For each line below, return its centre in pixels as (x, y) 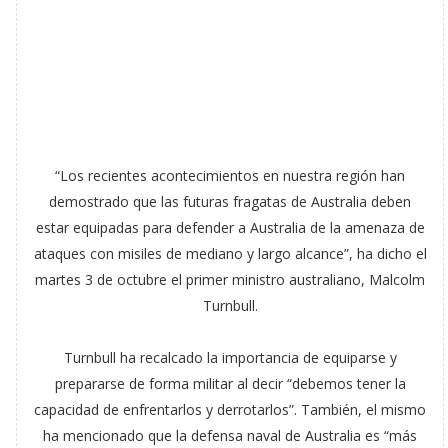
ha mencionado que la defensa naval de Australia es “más (230, 435)
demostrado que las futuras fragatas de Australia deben (230, 201)
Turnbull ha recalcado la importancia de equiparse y (230, 357)
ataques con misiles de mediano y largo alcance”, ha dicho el (230, 253)
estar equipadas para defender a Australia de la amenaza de (230, 227)
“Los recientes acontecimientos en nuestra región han (230, 175)
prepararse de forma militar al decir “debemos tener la (230, 383)
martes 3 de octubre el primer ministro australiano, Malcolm (230, 279)
